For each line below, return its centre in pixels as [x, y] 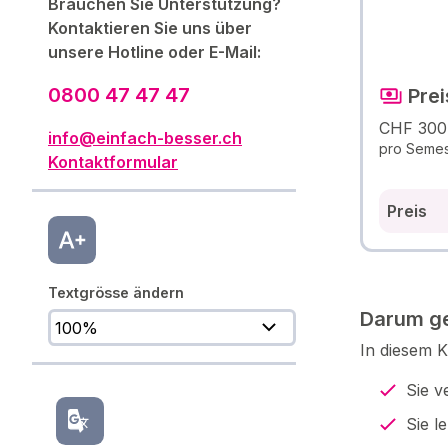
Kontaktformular [113, 161]
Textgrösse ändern [116, 292]
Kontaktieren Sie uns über [150, 27]
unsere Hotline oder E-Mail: [154, 51]
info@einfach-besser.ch [145, 137]
